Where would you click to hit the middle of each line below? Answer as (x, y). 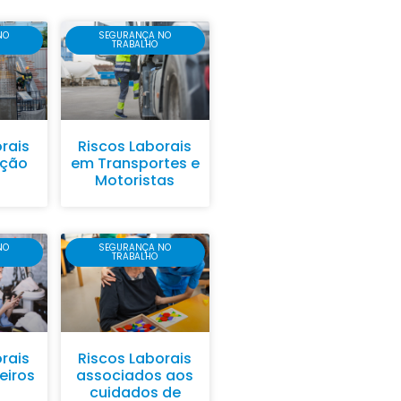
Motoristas (135, 180)
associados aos (135, 375)
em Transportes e (135, 163)
